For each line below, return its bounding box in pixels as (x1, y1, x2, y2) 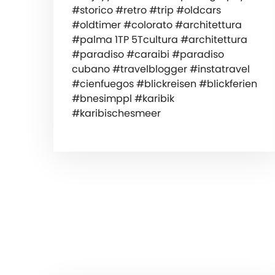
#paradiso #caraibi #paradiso (72, 47, 224, 61)
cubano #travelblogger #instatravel (72, 61, 250, 76)
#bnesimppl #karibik (72, 91, 174, 106)
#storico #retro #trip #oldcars (72, 2, 221, 17)
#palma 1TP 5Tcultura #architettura (72, 32, 247, 47)
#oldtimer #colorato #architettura (72, 17, 242, 32)
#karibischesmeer (72, 106, 161, 120)
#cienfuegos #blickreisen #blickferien (72, 76, 257, 91)
